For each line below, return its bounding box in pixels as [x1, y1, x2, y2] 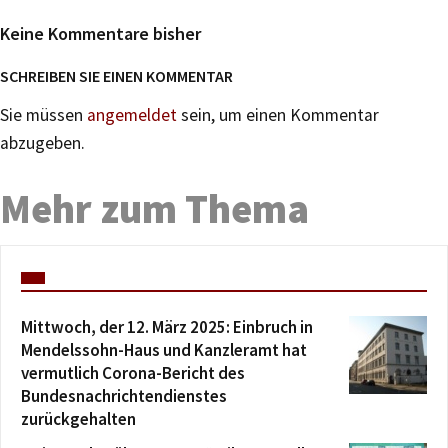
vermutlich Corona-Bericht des [21, 361, 245, 384]
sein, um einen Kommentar [177, 103, 379, 126]
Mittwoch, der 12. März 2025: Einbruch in [21, 315, 313, 338]
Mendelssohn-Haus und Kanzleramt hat [21, 338, 307, 361]
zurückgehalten [21, 407, 136, 430]
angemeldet [87, 103, 177, 126]
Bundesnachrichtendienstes [21, 384, 227, 407]
